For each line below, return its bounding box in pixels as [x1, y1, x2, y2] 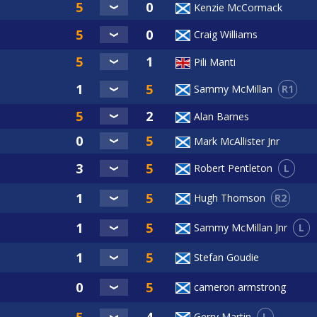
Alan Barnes [194, 109, 249, 123]
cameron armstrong [194, 279, 286, 294]
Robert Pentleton [194, 161, 272, 175]
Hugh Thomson [194, 191, 265, 205]
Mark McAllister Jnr [194, 134, 279, 148]
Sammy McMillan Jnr [194, 221, 287, 235]
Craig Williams [194, 27, 258, 41]
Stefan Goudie [194, 250, 259, 264]
